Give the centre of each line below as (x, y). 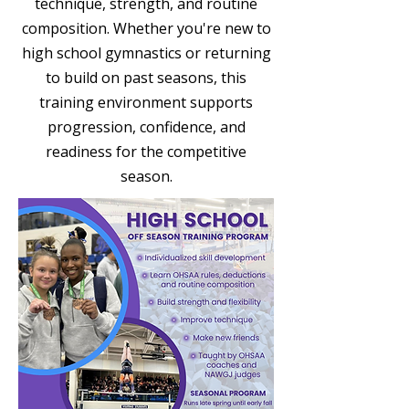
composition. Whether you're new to (146, 28)
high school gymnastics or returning (146, 53)
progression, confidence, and (146, 127)
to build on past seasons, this (146, 78)
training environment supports (146, 102)
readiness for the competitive (146, 152)
